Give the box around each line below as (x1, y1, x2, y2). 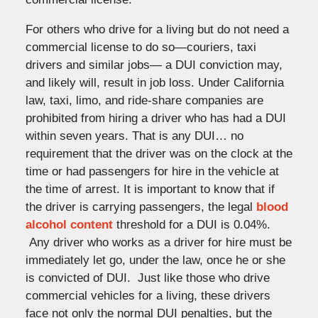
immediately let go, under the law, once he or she (25, 253, 285, 267)
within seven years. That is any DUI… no (25, 128, 243, 143)
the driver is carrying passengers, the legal (25, 199, 256, 214)
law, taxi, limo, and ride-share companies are (25, 93, 263, 107)
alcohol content (25, 217, 113, 231)
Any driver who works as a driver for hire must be (25, 235, 292, 249)
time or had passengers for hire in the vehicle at (25, 164, 279, 178)
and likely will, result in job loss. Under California (25, 75, 284, 89)
